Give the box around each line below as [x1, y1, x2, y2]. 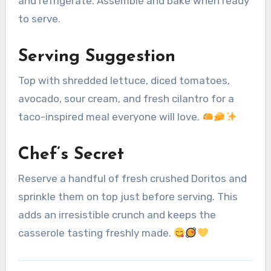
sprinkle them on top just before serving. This [18, 191, 238, 203]
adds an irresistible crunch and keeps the [18, 209, 216, 221]
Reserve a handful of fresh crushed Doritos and [18, 172, 247, 185]
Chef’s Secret [18, 146, 124, 163]
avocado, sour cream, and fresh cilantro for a [18, 92, 234, 105]
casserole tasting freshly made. [18, 227, 174, 240]
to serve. [18, 12, 60, 25]
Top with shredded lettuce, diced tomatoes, [18, 74, 230, 87]
